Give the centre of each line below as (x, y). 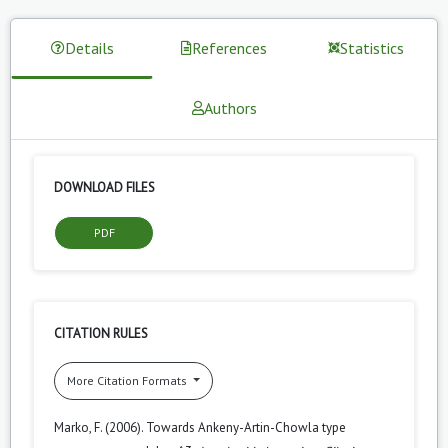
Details (89, 47)
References (229, 47)
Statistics (372, 47)
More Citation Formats (128, 380)
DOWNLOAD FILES (104, 187)
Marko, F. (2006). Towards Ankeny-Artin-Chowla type (200, 427)
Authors (230, 107)
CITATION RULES (101, 333)
